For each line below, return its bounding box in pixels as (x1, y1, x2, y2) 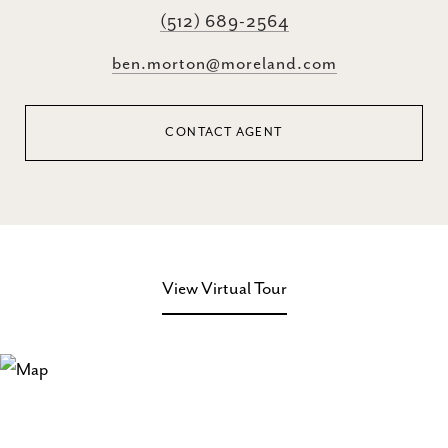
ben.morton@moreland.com (111, 54, 337, 74)
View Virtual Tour (161, 279, 287, 299)
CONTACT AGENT (165, 125, 283, 140)
